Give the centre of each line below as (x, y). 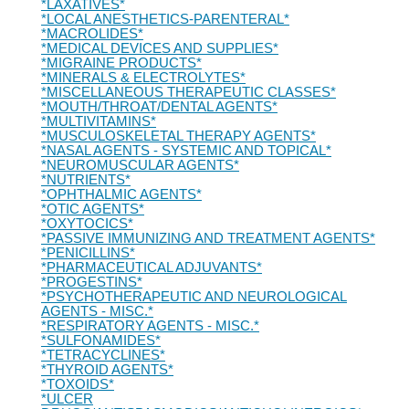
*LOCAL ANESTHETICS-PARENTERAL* (165, 19)
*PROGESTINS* (91, 282)
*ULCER (67, 399)
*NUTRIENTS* (85, 180)
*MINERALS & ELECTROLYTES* (143, 78)
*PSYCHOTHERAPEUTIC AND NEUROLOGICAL (194, 297)
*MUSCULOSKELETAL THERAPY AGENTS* (178, 136)
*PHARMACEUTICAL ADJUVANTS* (151, 267)
